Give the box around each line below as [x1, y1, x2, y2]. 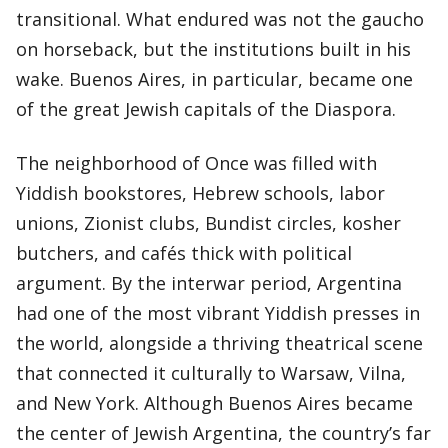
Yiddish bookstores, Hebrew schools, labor [16, 181, 385, 205]
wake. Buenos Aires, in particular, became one [16, 67, 413, 91]
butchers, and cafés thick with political [16, 241, 352, 265]
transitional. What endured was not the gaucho [16, 7, 424, 31]
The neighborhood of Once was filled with [16, 151, 377, 175]
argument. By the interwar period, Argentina [16, 271, 402, 295]
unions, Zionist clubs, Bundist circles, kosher [16, 211, 401, 235]
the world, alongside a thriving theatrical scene [16, 331, 423, 355]
